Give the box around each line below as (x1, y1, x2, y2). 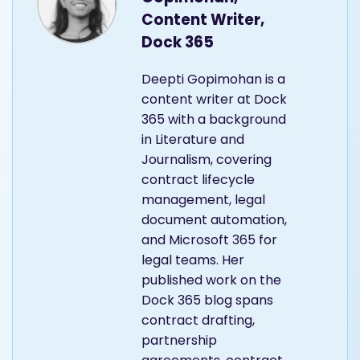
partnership (141, 330, 217, 350)
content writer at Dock (141, 89, 287, 108)
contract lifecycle (141, 170, 255, 189)
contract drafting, (141, 310, 255, 329)
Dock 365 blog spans (141, 290, 273, 309)
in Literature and (141, 129, 244, 149)
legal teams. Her (141, 250, 244, 269)
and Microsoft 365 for (141, 230, 277, 249)
